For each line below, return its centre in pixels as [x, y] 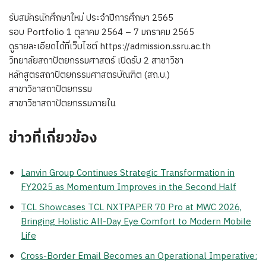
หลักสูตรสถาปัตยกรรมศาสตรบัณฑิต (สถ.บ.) [89, 75]
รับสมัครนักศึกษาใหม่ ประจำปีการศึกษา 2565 [91, 18]
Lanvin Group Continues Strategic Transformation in [128, 173]
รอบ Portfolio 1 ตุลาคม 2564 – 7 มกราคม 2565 [102, 33]
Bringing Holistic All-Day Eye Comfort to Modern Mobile [136, 222]
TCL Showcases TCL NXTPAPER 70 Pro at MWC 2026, [131, 208]
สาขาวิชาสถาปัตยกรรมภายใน [62, 104]
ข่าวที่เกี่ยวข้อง [53, 139]
